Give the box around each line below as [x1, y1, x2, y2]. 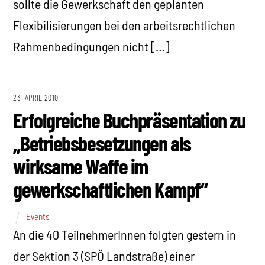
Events [26, 211, 50, 222]
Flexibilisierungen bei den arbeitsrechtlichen [13, 17, 236, 33]
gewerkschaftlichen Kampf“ [13, 176, 208, 202]
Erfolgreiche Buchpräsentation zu [13, 107, 245, 133]
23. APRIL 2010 [13, 93, 59, 102]
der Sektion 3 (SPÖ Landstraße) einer [13, 247, 195, 263]
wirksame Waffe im [13, 153, 148, 179]
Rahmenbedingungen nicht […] [13, 38, 170, 54]
